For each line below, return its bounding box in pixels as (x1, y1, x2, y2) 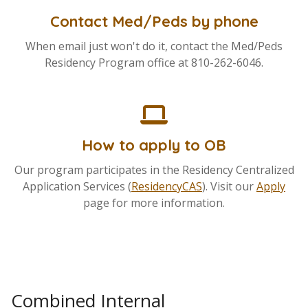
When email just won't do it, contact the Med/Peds (25, 38, 283, 54)
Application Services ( (23, 179, 131, 195)
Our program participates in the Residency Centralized (14, 162, 294, 178)
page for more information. (83, 195, 225, 211)
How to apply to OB (82, 135, 226, 155)
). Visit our (202, 179, 256, 195)
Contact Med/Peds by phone (49, 12, 258, 32)
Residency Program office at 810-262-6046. (45, 55, 263, 71)
